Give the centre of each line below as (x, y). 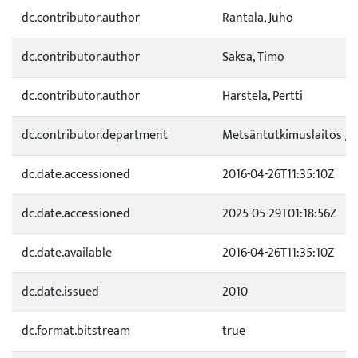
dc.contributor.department (95, 135)
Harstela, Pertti (263, 96)
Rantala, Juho (258, 18)
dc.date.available (67, 253)
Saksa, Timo (253, 57)
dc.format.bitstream (76, 331)
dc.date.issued (60, 292)
